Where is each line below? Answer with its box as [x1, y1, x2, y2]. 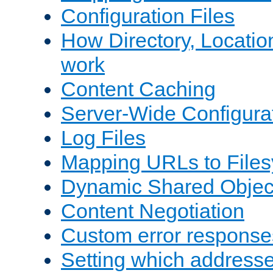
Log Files [61, 126, 146, 150]
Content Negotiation [61, 199, 244, 223]
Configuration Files [61, 4, 235, 28]
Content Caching [61, 77, 216, 101]
